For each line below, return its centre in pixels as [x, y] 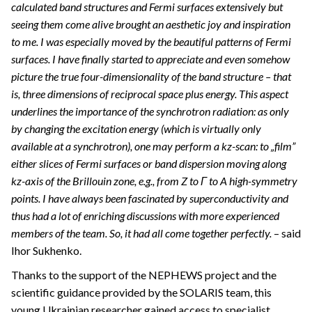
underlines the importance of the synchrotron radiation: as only [150, 111]
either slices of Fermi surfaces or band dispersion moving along [149, 164]
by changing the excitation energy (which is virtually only [136, 129]
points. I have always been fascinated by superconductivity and [150, 198]
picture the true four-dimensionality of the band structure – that [151, 77]
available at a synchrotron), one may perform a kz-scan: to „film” [153, 146]
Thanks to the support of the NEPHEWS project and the [144, 275]
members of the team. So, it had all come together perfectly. [141, 233]
